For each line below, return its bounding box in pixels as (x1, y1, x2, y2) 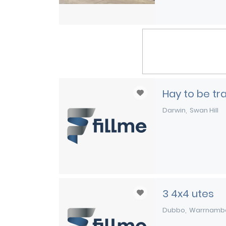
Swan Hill (190, 105, 218, 115)
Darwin (162, 105, 186, 115)
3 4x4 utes (162, 187, 214, 201)
